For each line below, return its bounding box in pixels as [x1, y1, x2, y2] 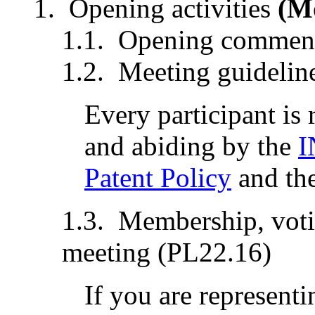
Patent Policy [84, 162, 231, 193]
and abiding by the [84, 131, 298, 162]
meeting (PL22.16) [62, 237, 271, 268]
